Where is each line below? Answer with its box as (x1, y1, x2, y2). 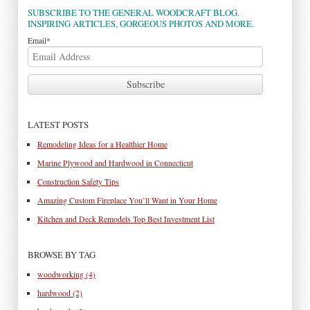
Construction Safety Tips (37, 176, 119, 188)
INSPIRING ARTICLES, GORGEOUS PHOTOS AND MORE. (28, 17, 254, 30)
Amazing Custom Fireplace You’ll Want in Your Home (37, 195, 217, 206)
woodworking (37, 269, 86, 280)
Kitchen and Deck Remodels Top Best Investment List (37, 214, 215, 225)
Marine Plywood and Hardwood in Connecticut (37, 158, 193, 169)
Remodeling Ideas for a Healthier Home (37, 139, 167, 150)
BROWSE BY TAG (28, 248, 95, 262)
